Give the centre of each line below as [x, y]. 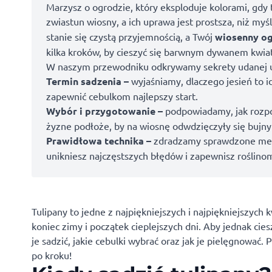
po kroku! [52, 255]
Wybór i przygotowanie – [104, 111]
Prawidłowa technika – [99, 141]
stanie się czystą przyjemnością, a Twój [131, 36]
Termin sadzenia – [87, 81]
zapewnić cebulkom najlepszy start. [122, 96]
